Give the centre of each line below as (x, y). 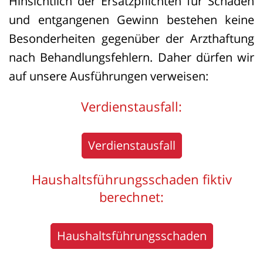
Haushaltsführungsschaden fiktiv (131, 179)
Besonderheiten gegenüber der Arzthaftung (131, 38)
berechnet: (131, 197)
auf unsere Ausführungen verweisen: (109, 76)
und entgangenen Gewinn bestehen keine (131, 20)
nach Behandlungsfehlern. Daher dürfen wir (131, 57)
